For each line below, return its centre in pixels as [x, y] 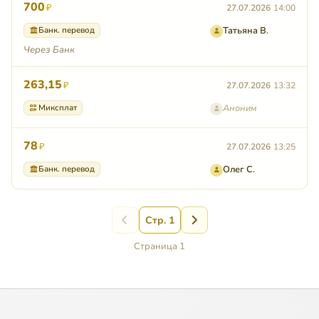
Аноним [240, 109]
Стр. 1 [159, 220]
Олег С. [239, 170]
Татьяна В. [246, 31]
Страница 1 [159, 247]
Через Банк [49, 50]
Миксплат [58, 108]
